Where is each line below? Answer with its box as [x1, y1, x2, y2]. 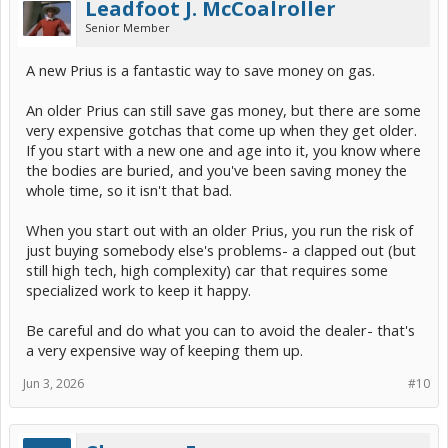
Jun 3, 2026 [23, 375, 84, 393]
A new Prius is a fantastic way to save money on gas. [26, 60, 375, 81]
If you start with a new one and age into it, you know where [26, 140, 421, 161]
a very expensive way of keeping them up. [26, 340, 303, 361]
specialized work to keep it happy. [26, 280, 251, 301]
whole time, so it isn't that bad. [26, 180, 232, 201]
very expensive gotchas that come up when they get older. [26, 120, 417, 141]
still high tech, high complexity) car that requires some [26, 260, 388, 281]
